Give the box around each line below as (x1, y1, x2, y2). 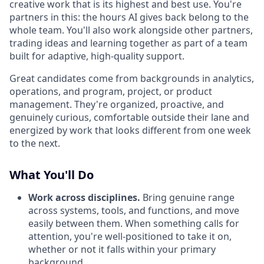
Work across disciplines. (28, 191, 140, 204)
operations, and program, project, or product (9, 85, 212, 98)
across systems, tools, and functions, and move (28, 204, 239, 217)
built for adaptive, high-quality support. (9, 49, 184, 62)
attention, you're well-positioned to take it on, (28, 230, 232, 243)
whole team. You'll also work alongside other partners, (9, 24, 253, 37)
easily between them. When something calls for (28, 217, 239, 230)
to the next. (9, 137, 60, 150)
